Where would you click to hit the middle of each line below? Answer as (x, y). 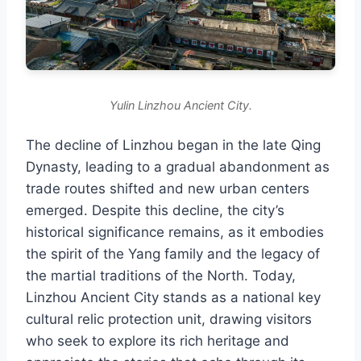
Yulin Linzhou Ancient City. (180, 105)
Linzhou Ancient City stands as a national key (173, 297)
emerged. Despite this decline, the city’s (155, 210)
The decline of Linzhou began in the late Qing (173, 145)
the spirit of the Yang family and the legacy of (173, 253)
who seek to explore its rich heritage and (158, 340)
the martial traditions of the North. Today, (161, 275)
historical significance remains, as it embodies (175, 232)
